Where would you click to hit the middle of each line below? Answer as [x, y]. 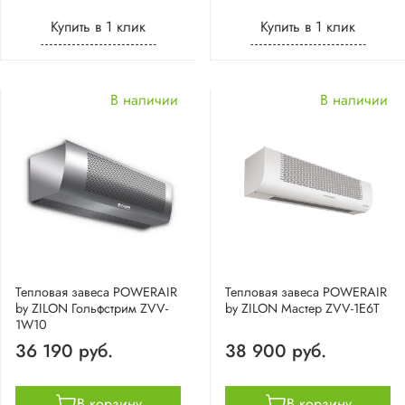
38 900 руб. [276, 351]
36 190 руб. [64, 351]
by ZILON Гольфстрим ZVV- [92, 308]
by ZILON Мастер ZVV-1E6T [302, 308]
